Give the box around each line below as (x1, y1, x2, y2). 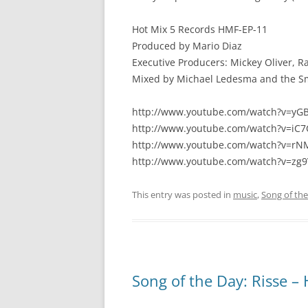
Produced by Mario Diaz (132, 39, 242, 52)
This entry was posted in (132, 188, 233, 201)
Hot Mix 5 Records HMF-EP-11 (132, 23, 267, 36)
